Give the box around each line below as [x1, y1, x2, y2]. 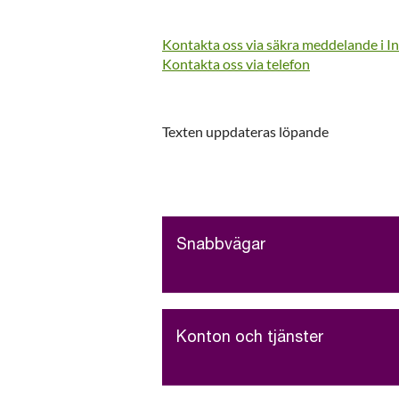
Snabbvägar [176, 238, 265, 255]
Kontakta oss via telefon [162, 55, 310, 73]
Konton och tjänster [176, 330, 323, 347]
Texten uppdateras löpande [162, 123, 329, 141]
